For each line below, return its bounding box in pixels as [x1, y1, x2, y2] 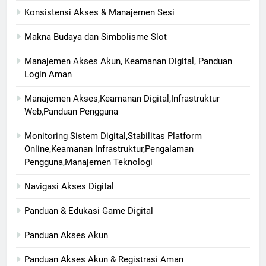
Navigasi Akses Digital [24, 181, 114, 192]
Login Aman [24, 69, 72, 80]
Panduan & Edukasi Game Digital [24, 205, 153, 217]
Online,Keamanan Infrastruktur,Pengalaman [24, 144, 194, 155]
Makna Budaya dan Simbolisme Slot [24, 31, 167, 43]
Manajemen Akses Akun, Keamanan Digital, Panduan [24, 56, 232, 67]
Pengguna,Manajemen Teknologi [24, 157, 153, 168]
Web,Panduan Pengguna [24, 106, 118, 118]
